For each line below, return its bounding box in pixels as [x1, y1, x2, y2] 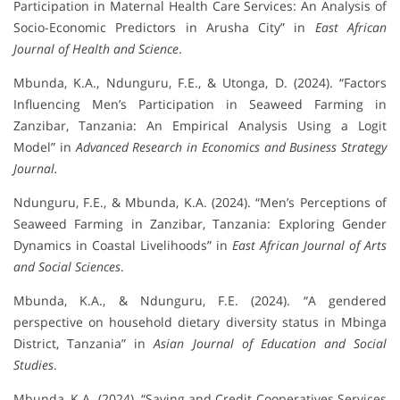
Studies [13, 356, 54, 374]
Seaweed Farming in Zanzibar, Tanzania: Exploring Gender [13, 215, 387, 233]
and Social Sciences [13, 258, 121, 276]
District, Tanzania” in [13, 335, 154, 353]
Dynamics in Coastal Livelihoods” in [13, 237, 232, 254]
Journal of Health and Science [13, 40, 179, 58]
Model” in [13, 138, 76, 156]
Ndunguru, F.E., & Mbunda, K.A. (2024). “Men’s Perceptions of [13, 194, 387, 212]
